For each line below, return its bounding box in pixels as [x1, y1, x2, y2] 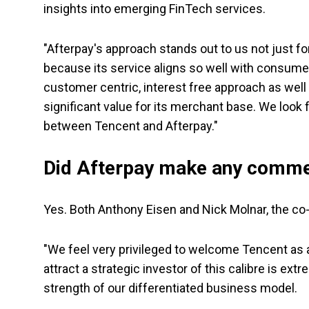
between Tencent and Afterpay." [43, 119, 218, 134]
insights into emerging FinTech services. [43, 1, 266, 17]
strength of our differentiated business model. [43, 281, 297, 296]
